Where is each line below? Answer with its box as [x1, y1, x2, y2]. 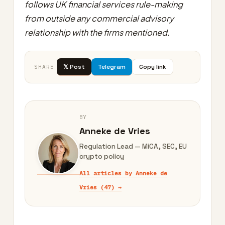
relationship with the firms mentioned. [25, 27, 170, 38]
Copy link [139, 63, 167, 71]
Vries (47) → [79, 183, 122, 191]
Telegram [98, 62, 126, 71]
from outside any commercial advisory [25, 13, 174, 24]
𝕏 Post [63, 62, 85, 71]
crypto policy [79, 152, 124, 161]
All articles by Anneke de [79, 169, 167, 177]
